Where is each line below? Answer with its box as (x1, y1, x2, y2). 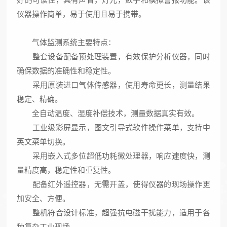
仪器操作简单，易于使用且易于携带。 (17, 10, 146, 18)
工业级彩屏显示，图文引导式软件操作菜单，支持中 (17, 123, 210, 132)
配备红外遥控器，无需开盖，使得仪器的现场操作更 (17, 180, 210, 188)
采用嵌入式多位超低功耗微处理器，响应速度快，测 (17, 152, 210, 160)
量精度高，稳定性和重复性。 (17, 166, 116, 174)
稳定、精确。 (17, 95, 63, 103)
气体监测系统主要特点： (17, 38, 116, 47)
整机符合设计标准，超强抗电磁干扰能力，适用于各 (17, 208, 210, 217)
